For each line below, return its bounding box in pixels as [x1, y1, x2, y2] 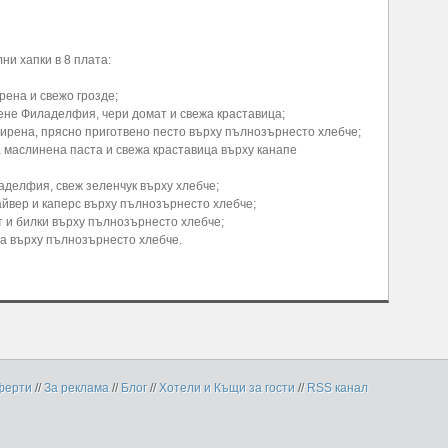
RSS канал [307, 381, 368, 396]
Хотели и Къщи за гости [159, 381, 295, 396]
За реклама [44, 381, 109, 396]
